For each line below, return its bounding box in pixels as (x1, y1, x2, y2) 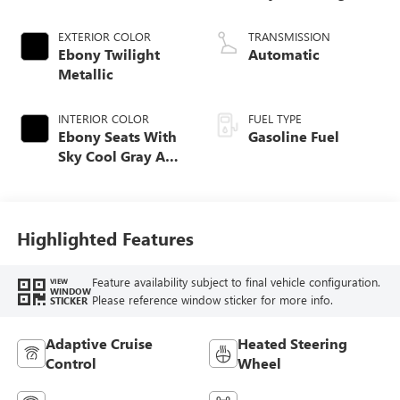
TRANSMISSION (248, 29, 330, 45)
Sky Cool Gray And (57, 146, 183, 166)
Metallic (57, 64, 113, 84)
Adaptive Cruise (45, 333, 153, 353)
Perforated (57, 205, 130, 225)
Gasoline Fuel (248, 127, 339, 146)
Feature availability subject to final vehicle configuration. (91, 273, 380, 289)
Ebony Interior (57, 166, 155, 186)
